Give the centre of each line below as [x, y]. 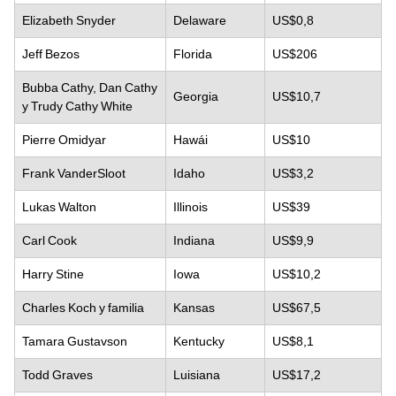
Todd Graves [57, 374]
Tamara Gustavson [75, 341]
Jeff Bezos [51, 53]
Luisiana [197, 374]
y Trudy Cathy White [77, 106]
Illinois [190, 206]
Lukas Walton [59, 206]
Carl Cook [49, 240]
